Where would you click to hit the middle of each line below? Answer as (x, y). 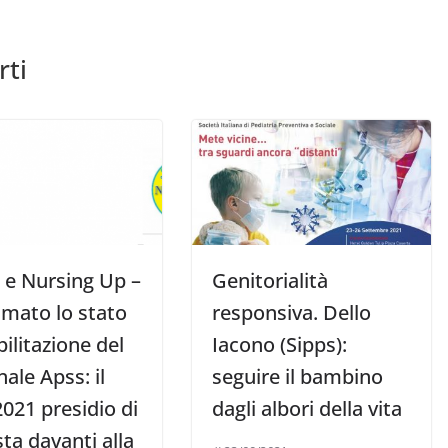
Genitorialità (270, 281)
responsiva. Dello (291, 313)
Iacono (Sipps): (279, 345)
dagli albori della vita (307, 409)
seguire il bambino (297, 377)
